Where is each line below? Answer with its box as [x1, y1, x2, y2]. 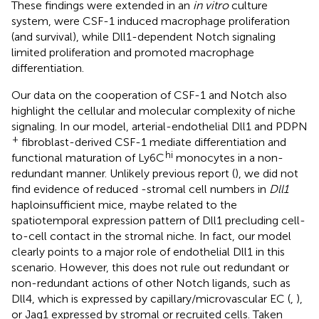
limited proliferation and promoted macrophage [11, 45, 254, 59]
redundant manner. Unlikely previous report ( [11, 166, 235, 180]
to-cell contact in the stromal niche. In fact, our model [11, 229, 291, 243]
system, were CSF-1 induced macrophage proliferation [11, 14, 290, 28]
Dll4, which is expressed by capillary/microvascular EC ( [11, 291, 291, 305]
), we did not [235, 166, 298, 180]
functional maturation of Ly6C [11, 150, 164, 164]
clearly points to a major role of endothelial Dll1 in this [11, 244, 285, 258]
